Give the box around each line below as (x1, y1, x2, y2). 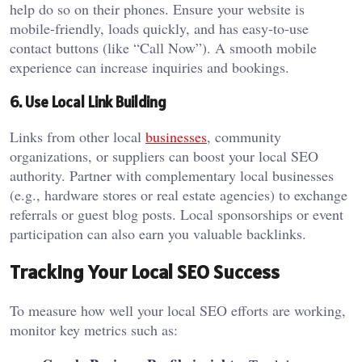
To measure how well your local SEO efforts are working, (10, 300, 346, 320)
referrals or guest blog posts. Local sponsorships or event (10, 204, 343, 224)
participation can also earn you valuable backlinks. (10, 223, 306, 243)
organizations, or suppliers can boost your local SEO (10, 145, 318, 166)
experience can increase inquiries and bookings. (10, 57, 289, 78)
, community (207, 126, 281, 146)
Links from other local (10, 126, 145, 146)
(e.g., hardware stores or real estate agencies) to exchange (10, 184, 347, 204)
